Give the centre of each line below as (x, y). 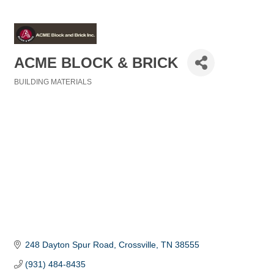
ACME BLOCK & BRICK (96, 62)
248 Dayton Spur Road (69, 244)
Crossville (137, 244)
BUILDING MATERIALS (53, 82)
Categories (33, 91)
